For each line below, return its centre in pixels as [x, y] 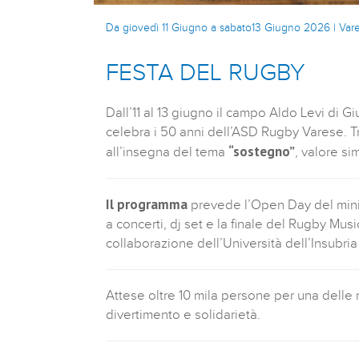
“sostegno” [262, 151]
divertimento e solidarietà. [183, 315]
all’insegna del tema [167, 152]
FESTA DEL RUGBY [206, 73]
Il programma [147, 204]
